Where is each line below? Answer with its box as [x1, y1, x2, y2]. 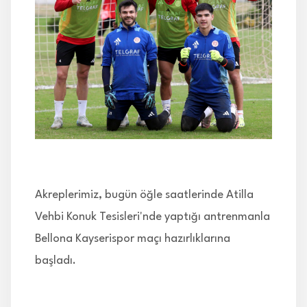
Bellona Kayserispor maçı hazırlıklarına [35, 233, 230, 245]
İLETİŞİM [24, 23, 62, 32]
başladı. [35, 255, 76, 267]
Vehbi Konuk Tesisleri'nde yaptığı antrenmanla [35, 211, 270, 223]
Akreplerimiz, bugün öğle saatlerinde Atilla [35, 189, 254, 201]
